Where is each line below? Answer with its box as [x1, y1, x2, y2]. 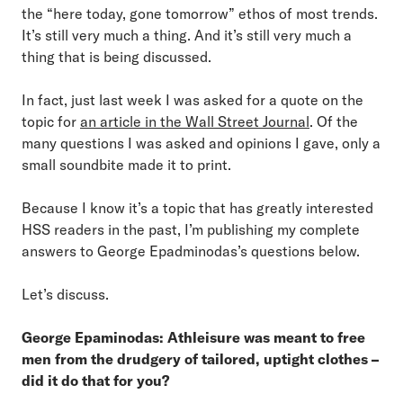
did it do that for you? [22, 371, 169, 390]
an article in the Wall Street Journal [80, 112, 309, 130]
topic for [22, 112, 80, 130]
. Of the [309, 112, 358, 130]
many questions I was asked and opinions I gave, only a [22, 133, 381, 152]
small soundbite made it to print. [22, 155, 231, 174]
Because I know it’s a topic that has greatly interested [22, 198, 373, 217]
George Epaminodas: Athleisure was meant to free [22, 327, 365, 346]
